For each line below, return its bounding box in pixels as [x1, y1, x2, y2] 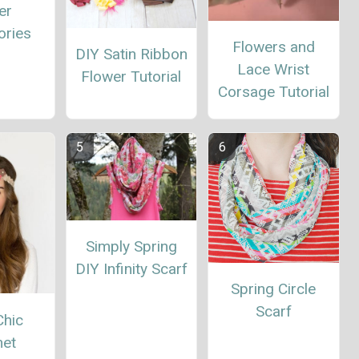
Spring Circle [231, 279, 317, 298]
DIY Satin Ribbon [75, 44, 188, 63]
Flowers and [232, 37, 315, 56]
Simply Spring [85, 236, 177, 256]
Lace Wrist [237, 59, 310, 79]
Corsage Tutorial [217, 82, 329, 101]
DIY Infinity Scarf [75, 259, 188, 278]
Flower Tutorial [81, 67, 182, 86]
